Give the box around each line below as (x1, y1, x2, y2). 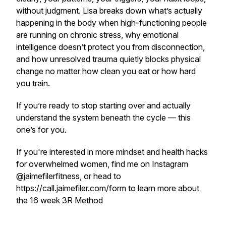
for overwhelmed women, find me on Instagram (16, 159, 188, 169)
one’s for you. (16, 125, 67, 135)
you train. (16, 78, 52, 88)
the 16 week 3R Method (16, 195, 105, 205)
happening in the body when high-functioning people (16, 18, 207, 28)
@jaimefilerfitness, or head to (16, 171, 121, 181)
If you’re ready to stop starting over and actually (16, 100, 191, 110)
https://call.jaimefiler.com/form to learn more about (16, 183, 199, 193)
